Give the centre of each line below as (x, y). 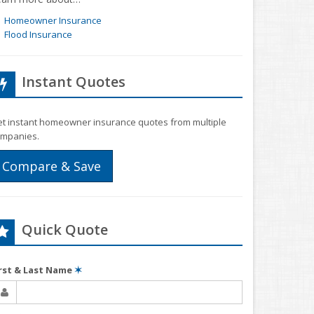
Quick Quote (65, 230)
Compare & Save (52, 166)
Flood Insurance (38, 34)
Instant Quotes (74, 82)
